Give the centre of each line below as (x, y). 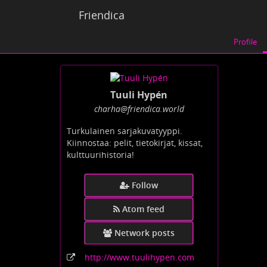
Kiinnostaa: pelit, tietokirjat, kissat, (135, 143)
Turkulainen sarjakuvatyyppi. (125, 131)
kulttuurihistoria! (100, 155)
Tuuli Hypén (139, 95)
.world (172, 109)
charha (107, 109)
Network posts (145, 233)
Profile (245, 42)
